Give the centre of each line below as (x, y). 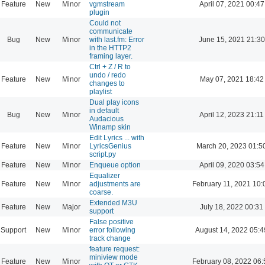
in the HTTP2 (110, 48)
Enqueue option (115, 165)
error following (112, 230)
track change (110, 238)
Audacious (106, 119)
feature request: (114, 249)
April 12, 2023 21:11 (232, 114)
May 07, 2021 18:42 (232, 79)
